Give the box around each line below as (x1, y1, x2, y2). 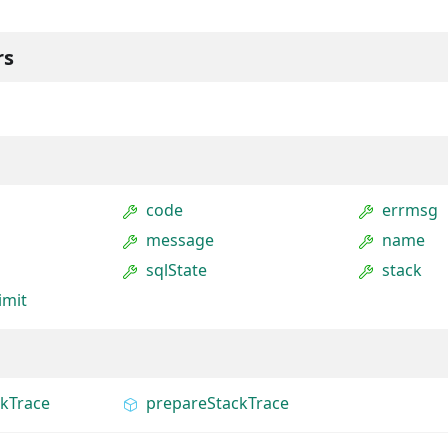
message (145, 229, 214, 251)
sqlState (145, 259, 207, 281)
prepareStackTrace (145, 392, 289, 414)
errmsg (382, 199, 439, 221)
